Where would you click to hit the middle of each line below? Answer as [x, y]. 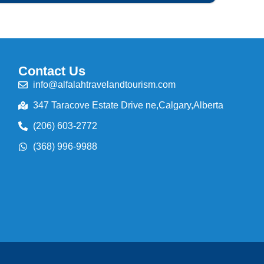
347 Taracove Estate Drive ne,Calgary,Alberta [128, 105]
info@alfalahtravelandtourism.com [104, 84]
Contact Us [52, 71]
